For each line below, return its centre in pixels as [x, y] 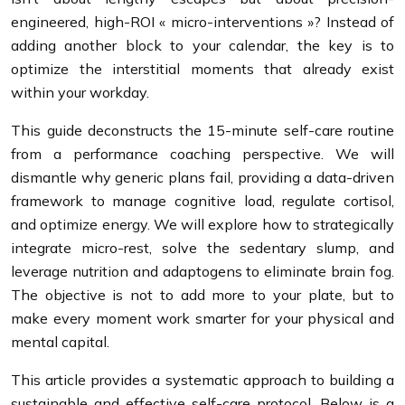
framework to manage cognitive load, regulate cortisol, [202, 201]
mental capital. [60, 342]
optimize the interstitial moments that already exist [202, 69]
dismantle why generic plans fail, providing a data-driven [202, 177]
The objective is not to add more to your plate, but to [202, 295]
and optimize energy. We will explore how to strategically [202, 224]
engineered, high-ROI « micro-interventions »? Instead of [202, 22]
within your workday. [80, 92]
